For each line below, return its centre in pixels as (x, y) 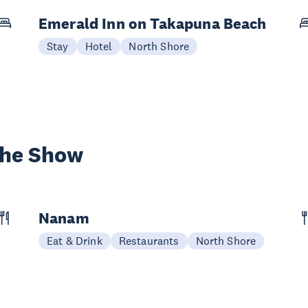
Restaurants (149, 241)
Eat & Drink (75, 241)
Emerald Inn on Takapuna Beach (153, 23)
